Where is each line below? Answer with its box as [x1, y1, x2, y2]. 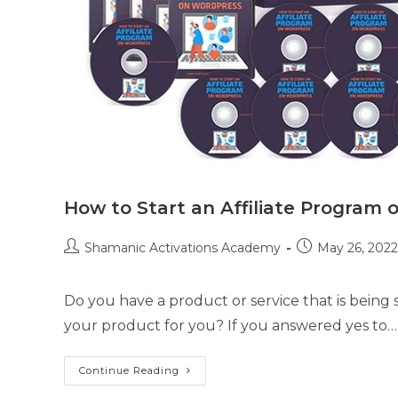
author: [63, 257, 107, 273]
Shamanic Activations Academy [84, 240, 281, 256]
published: [296, 257, 358, 273]
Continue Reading [79, 364, 179, 377]
